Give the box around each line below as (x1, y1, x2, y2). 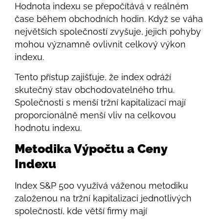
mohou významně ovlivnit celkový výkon (15, 39, 186, 50)
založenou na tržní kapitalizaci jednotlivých (15, 193, 192, 204)
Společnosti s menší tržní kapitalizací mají (15, 97, 186, 108)
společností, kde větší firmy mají (15, 206, 147, 217)
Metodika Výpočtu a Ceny (15, 141, 167, 156)
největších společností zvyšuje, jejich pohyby (15, 26, 201, 37)
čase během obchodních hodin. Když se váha (15, 14, 203, 24)
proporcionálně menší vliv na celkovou (15, 109, 176, 120)
